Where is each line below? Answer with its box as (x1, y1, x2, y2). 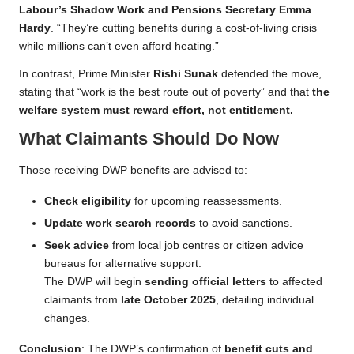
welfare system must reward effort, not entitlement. (19, 104, 293, 117)
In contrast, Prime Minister (19, 68, 153, 81)
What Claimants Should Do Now (19, 129, 279, 149)
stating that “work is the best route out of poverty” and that (19, 86, 312, 99)
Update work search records (44, 217, 196, 229)
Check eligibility (44, 194, 131, 207)
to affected (266, 275, 322, 288)
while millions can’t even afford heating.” (19, 40, 219, 53)
